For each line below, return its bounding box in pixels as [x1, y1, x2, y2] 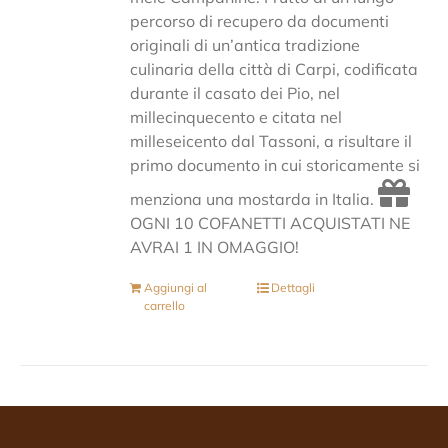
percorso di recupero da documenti [130, 11, 390, 31]
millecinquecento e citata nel [130, 107, 343, 127]
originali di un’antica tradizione [130, 35, 361, 55]
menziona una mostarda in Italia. [130, 189, 379, 209]
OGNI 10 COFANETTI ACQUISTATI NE [130, 213, 411, 233]
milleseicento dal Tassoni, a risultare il [130, 131, 413, 151]
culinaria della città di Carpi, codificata [130, 59, 419, 79]
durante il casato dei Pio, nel [130, 83, 341, 103]
